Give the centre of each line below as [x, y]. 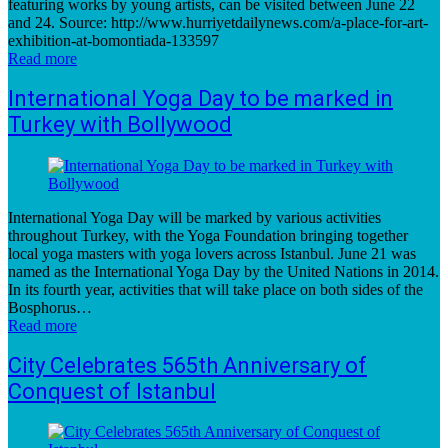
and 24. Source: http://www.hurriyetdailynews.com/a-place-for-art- [218, 22]
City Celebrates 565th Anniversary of [187, 365]
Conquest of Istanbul [112, 391]
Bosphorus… [50, 307]
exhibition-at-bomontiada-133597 [113, 40]
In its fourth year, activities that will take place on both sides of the [215, 289]
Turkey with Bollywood [120, 125]
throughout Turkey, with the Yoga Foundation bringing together [208, 235]
